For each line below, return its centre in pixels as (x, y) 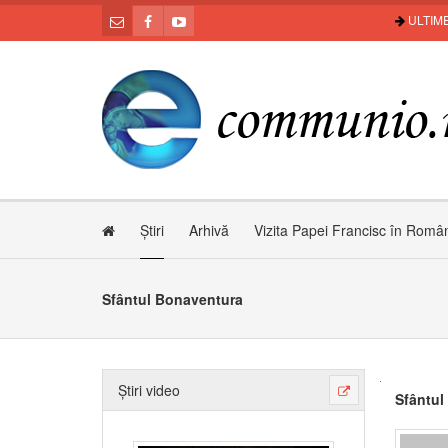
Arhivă (209, 230)
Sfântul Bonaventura (172, 299)
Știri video (149, 390)
